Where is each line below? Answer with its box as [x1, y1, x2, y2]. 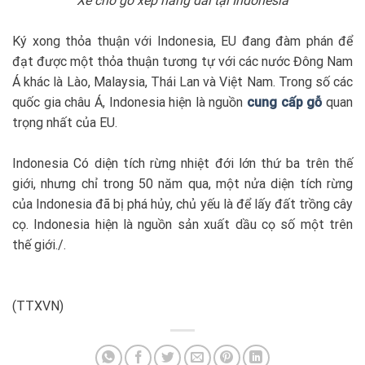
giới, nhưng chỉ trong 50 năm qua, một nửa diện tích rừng [12, 175, 353, 191]
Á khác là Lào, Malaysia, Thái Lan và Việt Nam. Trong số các [12, 73, 353, 90]
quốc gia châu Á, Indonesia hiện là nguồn [12, 94, 248, 110]
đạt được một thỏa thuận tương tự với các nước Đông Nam [12, 53, 353, 69]
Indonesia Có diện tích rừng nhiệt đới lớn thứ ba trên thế [12, 155, 353, 171]
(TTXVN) [12, 297, 64, 314]
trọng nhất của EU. [12, 114, 117, 130]
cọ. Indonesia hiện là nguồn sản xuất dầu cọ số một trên [12, 216, 353, 232]
